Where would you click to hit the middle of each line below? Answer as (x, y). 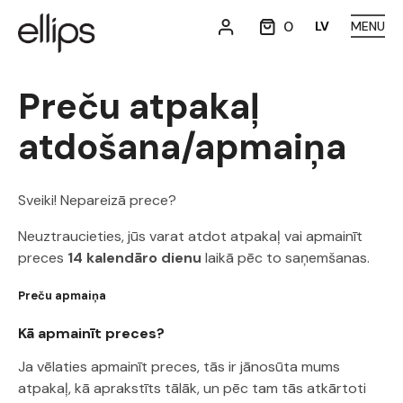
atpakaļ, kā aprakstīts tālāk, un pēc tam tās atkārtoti (192, 388)
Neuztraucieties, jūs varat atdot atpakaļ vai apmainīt (190, 236)
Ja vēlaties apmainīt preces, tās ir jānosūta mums (179, 367)
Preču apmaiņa (62, 296)
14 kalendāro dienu (134, 258)
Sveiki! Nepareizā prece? (97, 200)
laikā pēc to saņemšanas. (286, 258)
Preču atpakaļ (139, 106)
